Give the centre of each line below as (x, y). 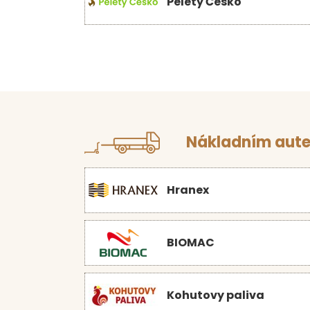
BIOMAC (191, 243)
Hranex (188, 190)
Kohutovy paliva (216, 295)
